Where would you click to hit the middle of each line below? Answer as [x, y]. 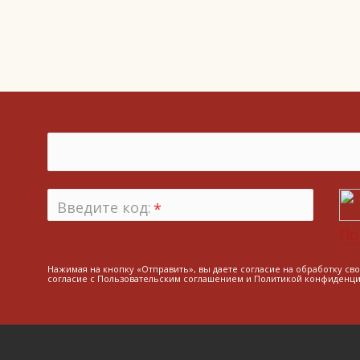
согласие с [72, 278]
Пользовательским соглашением [170, 278]
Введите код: [104, 207]
